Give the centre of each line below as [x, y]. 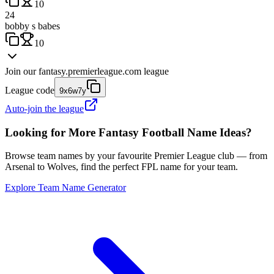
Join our [20, 71]
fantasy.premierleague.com [90, 71]
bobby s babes [32, 26]
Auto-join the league [44, 108]
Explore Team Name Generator [65, 188]
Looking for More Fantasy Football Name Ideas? [128, 132]
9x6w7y [73, 91]
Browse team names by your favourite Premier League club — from [136, 156]
